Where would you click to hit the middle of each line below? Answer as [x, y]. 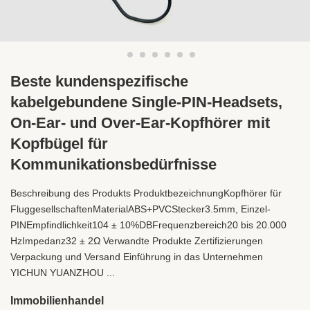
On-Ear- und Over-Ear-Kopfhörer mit [140, 123]
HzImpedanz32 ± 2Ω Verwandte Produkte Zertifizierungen [137, 241]
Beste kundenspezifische [99, 81]
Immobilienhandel [57, 301]
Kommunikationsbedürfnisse [113, 164]
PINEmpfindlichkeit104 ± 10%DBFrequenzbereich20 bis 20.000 [148, 225]
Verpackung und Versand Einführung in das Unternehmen [137, 257]
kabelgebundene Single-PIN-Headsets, [146, 102]
